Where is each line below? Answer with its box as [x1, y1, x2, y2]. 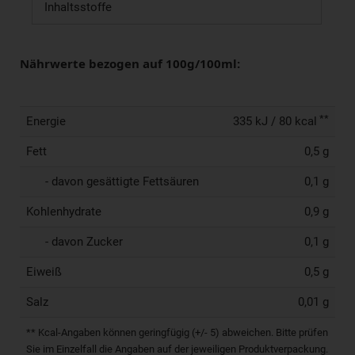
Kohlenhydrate [26, 204, 101, 219]
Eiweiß [26, 264, 62, 279]
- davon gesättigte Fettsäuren [26, 174, 199, 189]
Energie [26, 113, 66, 128]
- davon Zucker [26, 234, 123, 249]
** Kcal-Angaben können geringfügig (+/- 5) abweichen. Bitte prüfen [26, 326, 328, 338]
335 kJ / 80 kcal [233, 113, 317, 128]
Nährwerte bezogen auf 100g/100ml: [20, 56, 240, 71]
